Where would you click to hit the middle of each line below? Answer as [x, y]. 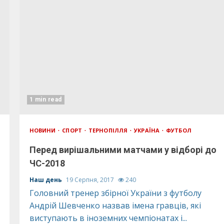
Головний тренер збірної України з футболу [115, 193]
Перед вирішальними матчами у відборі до [123, 150]
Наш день [46, 180]
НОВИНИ [43, 130]
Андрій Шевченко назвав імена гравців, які [115, 205]
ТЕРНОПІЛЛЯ [109, 130]
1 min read [45, 99]
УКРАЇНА [148, 130]
